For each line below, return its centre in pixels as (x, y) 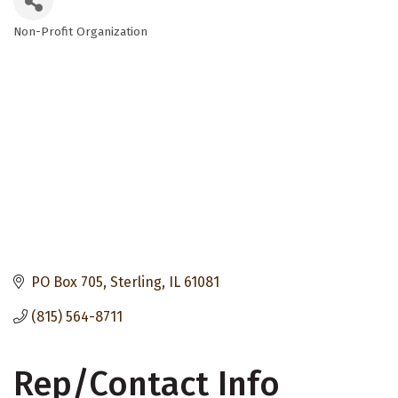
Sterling (136, 282)
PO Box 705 (67, 282)
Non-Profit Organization (80, 32)
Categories (56, 45)
